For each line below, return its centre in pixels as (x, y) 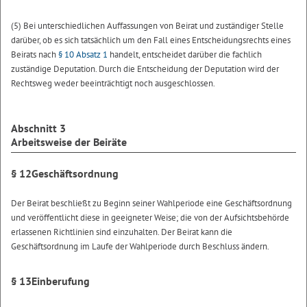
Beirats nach (35, 54)
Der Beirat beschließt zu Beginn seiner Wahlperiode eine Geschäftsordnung (151, 203)
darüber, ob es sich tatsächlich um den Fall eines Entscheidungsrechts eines (151, 40)
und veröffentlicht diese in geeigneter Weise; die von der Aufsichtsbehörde (150, 217)
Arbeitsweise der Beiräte (69, 142)
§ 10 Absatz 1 (83, 54)
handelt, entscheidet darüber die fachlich (185, 54)
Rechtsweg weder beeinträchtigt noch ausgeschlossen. (113, 83)
